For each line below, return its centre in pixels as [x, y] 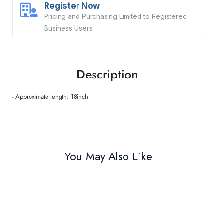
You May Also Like [108, 156]
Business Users [68, 28]
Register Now [72, 6]
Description [107, 74]
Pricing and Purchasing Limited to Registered [115, 16]
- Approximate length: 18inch [50, 97]
